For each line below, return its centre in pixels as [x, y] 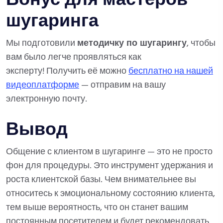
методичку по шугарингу [132, 44]
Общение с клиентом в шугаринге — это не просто [109, 152]
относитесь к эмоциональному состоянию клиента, [111, 194]
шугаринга [52, 22]
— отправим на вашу [122, 85]
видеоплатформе [43, 85]
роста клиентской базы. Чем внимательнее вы [101, 180]
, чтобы [201, 44]
